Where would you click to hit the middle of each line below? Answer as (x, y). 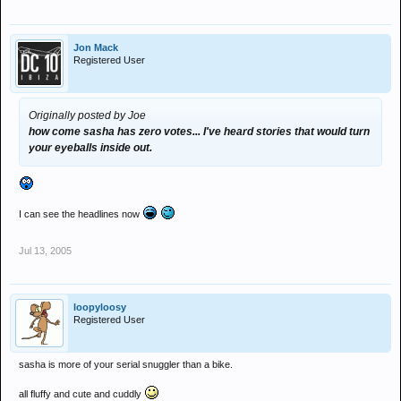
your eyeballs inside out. (90, 148)
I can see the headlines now (81, 214)
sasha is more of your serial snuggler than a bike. (126, 364)
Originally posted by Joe (87, 115)
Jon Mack (96, 47)
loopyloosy (100, 307)
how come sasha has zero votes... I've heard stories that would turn (199, 132)
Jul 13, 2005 (45, 251)
